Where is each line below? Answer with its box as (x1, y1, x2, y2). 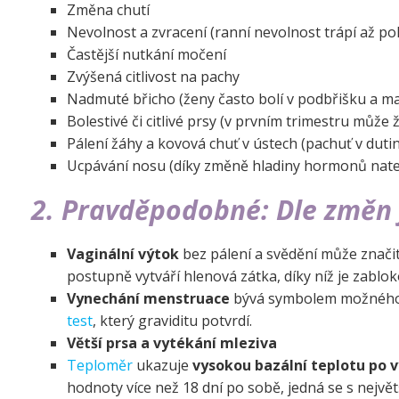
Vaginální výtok (67, 244, 179, 264)
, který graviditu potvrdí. (93, 311, 252, 330)
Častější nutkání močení (67, 45, 226, 64)
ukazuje (133, 355, 192, 375)
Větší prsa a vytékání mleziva (67, 333, 277, 353)
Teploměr (67, 355, 133, 375)
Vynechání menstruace (67, 289, 230, 308)
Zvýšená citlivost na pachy (67, 67, 240, 86)
